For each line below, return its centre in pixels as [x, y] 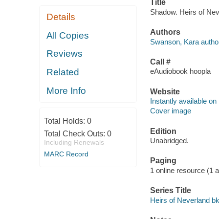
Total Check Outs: [75, 133]
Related [63, 72]
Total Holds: [65, 121]
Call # [160, 62]
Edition [163, 131]
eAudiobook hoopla [180, 71]
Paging [163, 161]
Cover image [170, 111]
